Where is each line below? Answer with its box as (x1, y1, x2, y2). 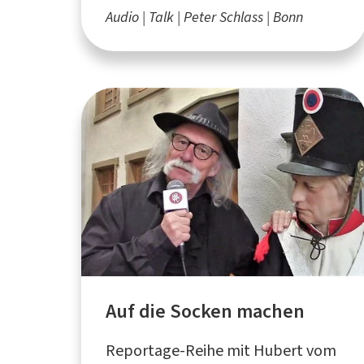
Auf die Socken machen (106, 297, 305, 324)
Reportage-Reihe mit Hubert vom (106, 339, 336, 362)
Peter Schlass (184, 6, 263, 27)
